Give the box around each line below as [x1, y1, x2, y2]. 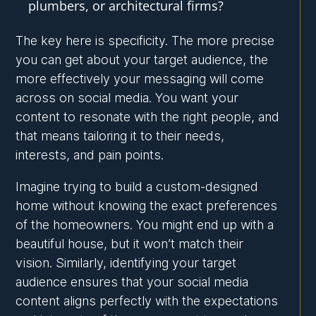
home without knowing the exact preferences [16, 198, 278, 214]
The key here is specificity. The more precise [16, 33, 275, 49]
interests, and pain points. [16, 147, 164, 163]
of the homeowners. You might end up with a [16, 217, 274, 233]
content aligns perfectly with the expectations [16, 293, 279, 309]
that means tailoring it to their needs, [16, 128, 225, 144]
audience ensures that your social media [16, 274, 249, 290]
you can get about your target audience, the [16, 52, 269, 68]
